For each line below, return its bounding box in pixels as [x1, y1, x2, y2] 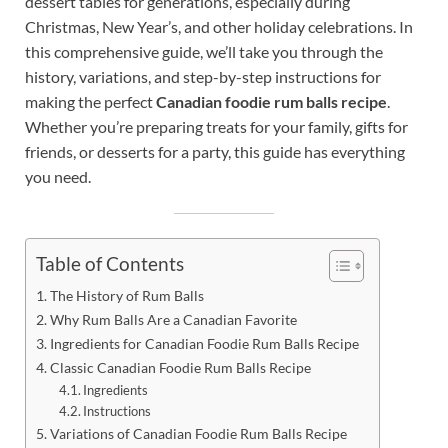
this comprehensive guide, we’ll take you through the [25, 41, 383, 61]
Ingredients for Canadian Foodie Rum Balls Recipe [49, 334, 359, 352]
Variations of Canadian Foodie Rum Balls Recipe [49, 424, 347, 442]
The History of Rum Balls [49, 286, 204, 304]
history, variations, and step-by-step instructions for [25, 66, 381, 86]
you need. [25, 166, 91, 186]
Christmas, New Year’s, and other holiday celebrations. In [25, 16, 413, 36]
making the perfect [25, 91, 156, 111]
